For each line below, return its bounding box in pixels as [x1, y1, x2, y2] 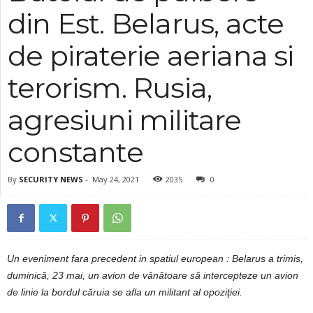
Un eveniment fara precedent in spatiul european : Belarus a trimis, [7, 252, 303, 264]
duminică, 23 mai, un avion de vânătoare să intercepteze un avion [7, 269, 298, 281]
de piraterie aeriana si [8, 38, 294, 73]
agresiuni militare [8, 102, 242, 137]
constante [8, 134, 143, 169]
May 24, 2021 [92, 173, 139, 184]
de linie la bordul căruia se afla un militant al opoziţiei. [7, 286, 242, 298]
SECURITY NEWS [19, 173, 83, 184]
